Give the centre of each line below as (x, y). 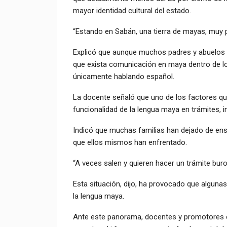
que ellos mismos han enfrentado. (130, 143)
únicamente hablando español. (123, 77)
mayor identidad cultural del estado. (132, 11)
